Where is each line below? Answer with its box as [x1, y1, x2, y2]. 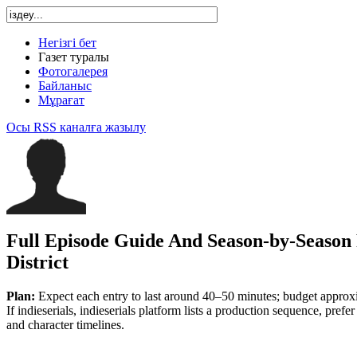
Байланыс [38, 79, 92, 92]
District [6, 251, 69, 273]
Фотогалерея [38, 65, 108, 78]
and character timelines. [6, 317, 124, 331]
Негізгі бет [38, 36, 96, 49]
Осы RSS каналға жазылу [6, 120, 146, 134]
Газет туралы [38, 50, 109, 64]
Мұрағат [38, 93, 84, 107]
